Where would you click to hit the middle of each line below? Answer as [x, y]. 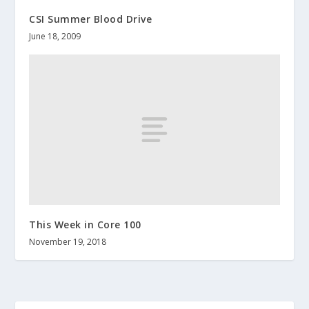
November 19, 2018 [68, 241]
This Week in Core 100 [85, 224]
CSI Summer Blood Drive [91, 19]
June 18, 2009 [55, 37]
